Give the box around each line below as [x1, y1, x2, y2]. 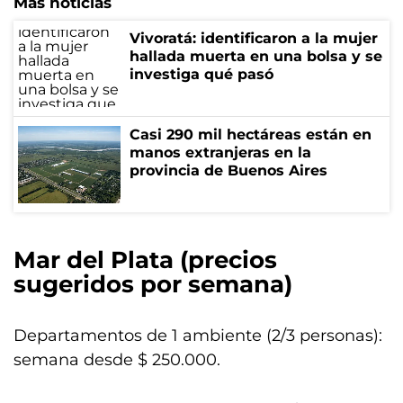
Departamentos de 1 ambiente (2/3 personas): [13, 326, 382, 345]
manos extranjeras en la [130, 144, 311, 161]
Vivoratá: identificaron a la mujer [130, 30, 378, 47]
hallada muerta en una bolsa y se [130, 48, 382, 65]
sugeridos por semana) [13, 270, 292, 299]
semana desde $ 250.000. [13, 350, 220, 370]
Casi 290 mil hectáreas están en [130, 126, 372, 143]
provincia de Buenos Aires [130, 162, 327, 179]
